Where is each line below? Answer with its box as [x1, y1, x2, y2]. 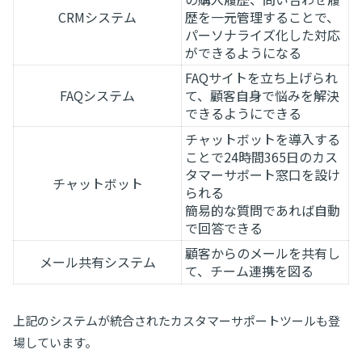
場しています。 [13, 335, 97, 351]
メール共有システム [39, 251, 156, 271]
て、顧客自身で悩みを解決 [185, 85, 339, 105]
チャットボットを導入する [185, 128, 340, 149]
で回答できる [185, 217, 263, 238]
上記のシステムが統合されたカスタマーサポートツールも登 [13, 314, 340, 329]
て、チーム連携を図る [185, 260, 314, 280]
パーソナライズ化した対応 [185, 24, 340, 44]
